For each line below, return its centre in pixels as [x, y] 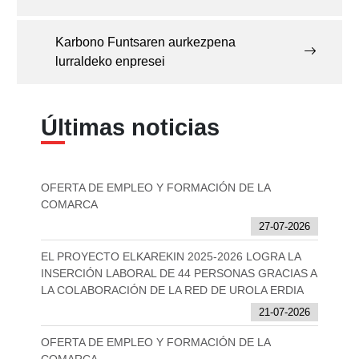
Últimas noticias [130, 128]
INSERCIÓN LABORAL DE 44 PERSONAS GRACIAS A [178, 274]
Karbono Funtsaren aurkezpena [145, 42]
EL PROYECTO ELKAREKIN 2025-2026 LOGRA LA [170, 257]
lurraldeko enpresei [110, 62]
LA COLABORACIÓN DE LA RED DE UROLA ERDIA [172, 290]
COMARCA [69, 205]
